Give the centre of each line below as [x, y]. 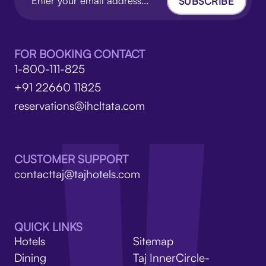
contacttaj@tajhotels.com [77, 174]
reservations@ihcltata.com [79, 106]
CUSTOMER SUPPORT [71, 159]
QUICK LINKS [48, 227]
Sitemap [153, 241]
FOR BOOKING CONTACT [79, 54]
